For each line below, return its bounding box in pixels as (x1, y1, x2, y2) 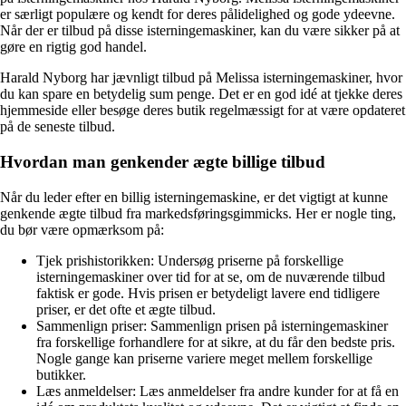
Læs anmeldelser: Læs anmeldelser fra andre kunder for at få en (36, 382, 399, 399)
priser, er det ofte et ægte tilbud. (36, 301, 216, 317)
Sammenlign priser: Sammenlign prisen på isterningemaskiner (36, 317, 388, 333)
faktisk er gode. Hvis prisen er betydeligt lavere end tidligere (36, 285, 380, 301)
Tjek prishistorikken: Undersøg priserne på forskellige (36, 252, 343, 268)
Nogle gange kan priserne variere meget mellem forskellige (36, 350, 372, 366)
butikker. (36, 366, 86, 382)
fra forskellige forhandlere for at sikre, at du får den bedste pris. (36, 333, 395, 350)
